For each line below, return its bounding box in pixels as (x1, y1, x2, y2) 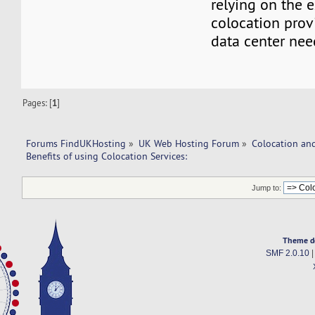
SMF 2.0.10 (265, 249, 309, 258)
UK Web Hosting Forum (139, 136, 240, 150)
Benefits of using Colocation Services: (25, 149, 187, 162)
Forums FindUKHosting (25, 136, 126, 150)
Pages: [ (22, 96, 53, 108)
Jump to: (252, 183, 282, 192)
